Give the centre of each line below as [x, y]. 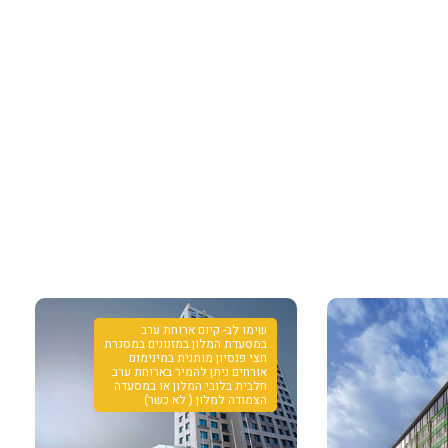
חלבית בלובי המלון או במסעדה [191, 386]
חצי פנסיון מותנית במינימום [198, 358]
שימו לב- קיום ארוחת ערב [204, 330]
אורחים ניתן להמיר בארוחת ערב [190, 372]
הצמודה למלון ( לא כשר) [206, 400]
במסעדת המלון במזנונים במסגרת [186, 344]
